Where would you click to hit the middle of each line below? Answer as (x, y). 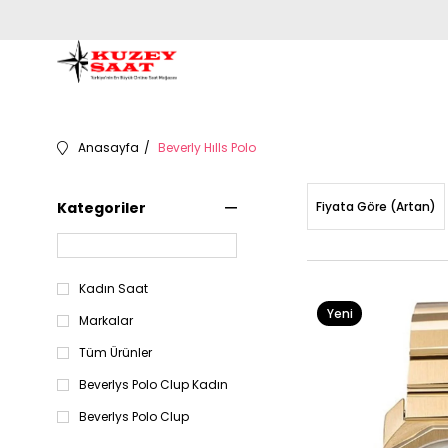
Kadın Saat (113, 288)
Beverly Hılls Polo (207, 147)
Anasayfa (108, 147)
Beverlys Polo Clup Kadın (153, 384)
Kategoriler (101, 208)
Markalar (106, 320)
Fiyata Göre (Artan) (376, 206)
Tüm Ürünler (115, 352)
